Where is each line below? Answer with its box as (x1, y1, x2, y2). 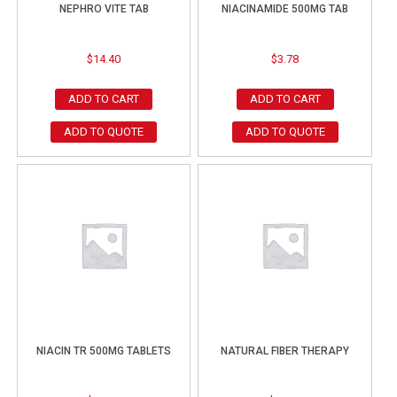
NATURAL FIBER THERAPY (221, 344, 350, 357)
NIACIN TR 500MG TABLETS (36, 344, 172, 357)
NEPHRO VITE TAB (58, 3, 149, 16)
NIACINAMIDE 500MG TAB (222, 3, 349, 16)
